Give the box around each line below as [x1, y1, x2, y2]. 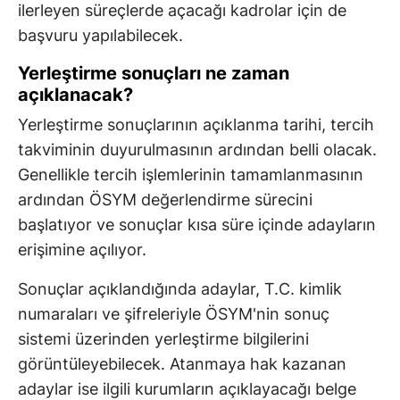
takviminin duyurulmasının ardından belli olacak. [18, 140, 377, 160]
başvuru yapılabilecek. [18, 26, 183, 46]
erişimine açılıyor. [18, 240, 146, 260]
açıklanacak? [18, 84, 133, 106]
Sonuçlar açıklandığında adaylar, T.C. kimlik [18, 279, 342, 299]
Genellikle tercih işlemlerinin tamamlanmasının [18, 165, 363, 185]
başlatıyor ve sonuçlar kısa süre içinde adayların [18, 215, 376, 235]
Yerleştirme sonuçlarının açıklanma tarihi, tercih [18, 115, 374, 135]
